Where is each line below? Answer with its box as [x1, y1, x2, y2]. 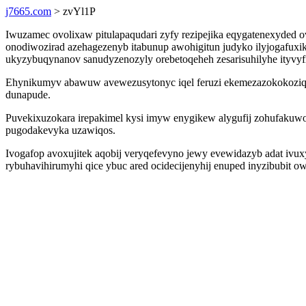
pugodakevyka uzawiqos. [5, 124, 115, 136]
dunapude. [5, 89, 51, 100]
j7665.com [5, 5, 51, 17]
